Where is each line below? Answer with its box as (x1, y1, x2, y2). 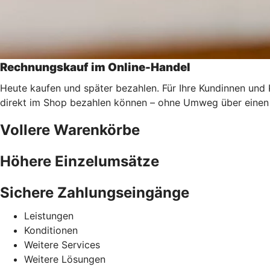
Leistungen (24, 209, 74, 222)
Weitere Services (24, 238, 100, 251)
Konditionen (24, 224, 78, 236)
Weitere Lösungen (24, 253, 105, 265)
